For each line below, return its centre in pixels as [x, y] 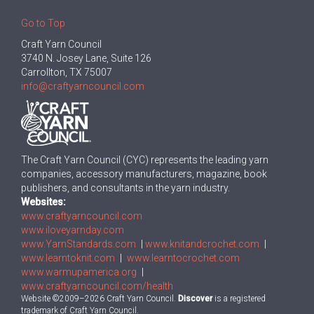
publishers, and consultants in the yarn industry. [125, 187]
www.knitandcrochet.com [202, 244]
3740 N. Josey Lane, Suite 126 [87, 58]
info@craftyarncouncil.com [83, 86]
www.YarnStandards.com [78, 244]
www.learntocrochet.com [183, 258]
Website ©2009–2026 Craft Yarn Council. [100, 298]
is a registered [239, 298]
